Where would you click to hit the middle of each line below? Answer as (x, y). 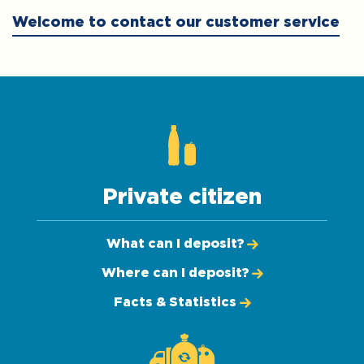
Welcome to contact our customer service (176, 23)
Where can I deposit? (175, 273)
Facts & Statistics (175, 302)
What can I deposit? (175, 244)
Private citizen (182, 197)
